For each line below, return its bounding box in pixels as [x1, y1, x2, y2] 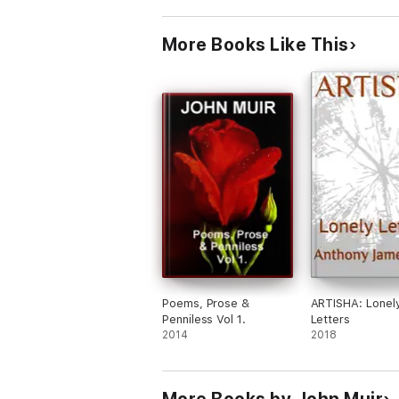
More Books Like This [162, 34, 349, 55]
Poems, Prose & [162, 297, 250, 310]
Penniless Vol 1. [162, 313, 246, 326]
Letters [310, 313, 351, 326]
